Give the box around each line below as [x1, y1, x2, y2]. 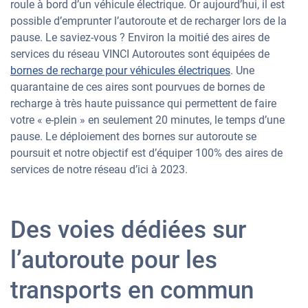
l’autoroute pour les [10, 246, 217, 274]
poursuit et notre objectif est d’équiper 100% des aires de [10, 146, 283, 159]
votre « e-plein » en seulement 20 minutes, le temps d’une [10, 113, 285, 126]
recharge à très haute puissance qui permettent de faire [10, 97, 276, 110]
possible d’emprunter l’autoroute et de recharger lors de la [10, 14, 287, 27]
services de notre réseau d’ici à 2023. [10, 163, 188, 176]
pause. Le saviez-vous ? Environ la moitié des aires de [10, 31, 269, 44]
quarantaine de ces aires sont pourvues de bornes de [10, 80, 265, 93]
